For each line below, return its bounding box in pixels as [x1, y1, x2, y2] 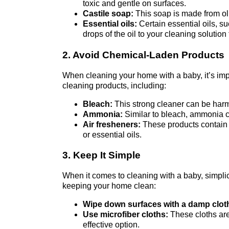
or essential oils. [83, 130, 142, 139]
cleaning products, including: [62, 81, 166, 90]
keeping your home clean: [62, 181, 156, 190]
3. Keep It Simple [62, 150, 141, 161]
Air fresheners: [83, 120, 141, 129]
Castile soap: [83, 9, 133, 18]
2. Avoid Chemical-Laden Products [62, 49, 224, 60]
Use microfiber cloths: [83, 210, 168, 219]
